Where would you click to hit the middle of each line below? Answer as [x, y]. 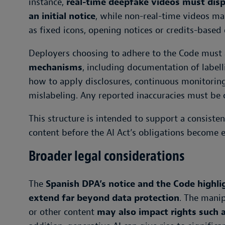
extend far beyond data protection [104, 198]
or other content [63, 212]
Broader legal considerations [107, 156]
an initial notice [62, 16]
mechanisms [55, 68]
